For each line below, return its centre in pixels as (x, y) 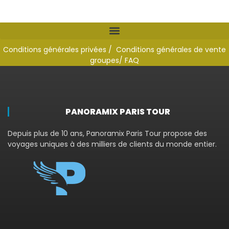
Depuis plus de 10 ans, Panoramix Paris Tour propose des (107, 133)
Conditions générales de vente (171, 49)
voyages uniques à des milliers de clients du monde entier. (112, 144)
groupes (105, 60)
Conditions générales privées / (60, 49)
